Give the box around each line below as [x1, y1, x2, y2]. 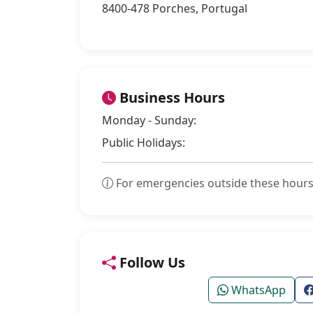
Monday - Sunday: [102, 112, 196, 128]
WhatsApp [228, 282, 286, 298]
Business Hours [116, 88, 225, 107]
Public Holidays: [102, 135, 185, 150]
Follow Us [116, 253, 185, 272]
